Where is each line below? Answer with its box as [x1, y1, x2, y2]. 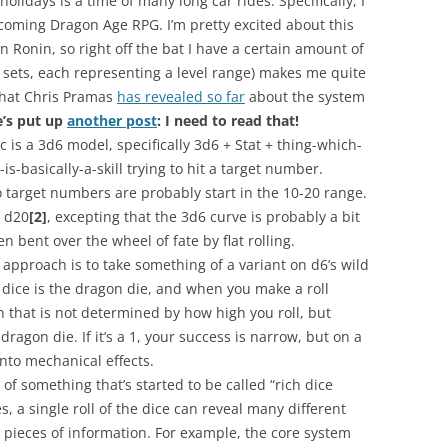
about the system [245, 87, 365, 106]
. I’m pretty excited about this [159, 15, 354, 34]
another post [67, 111, 157, 130]
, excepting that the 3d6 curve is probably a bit [47, 207, 360, 226]
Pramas [63, 87, 113, 106]
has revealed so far [117, 87, 245, 106]
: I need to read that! [157, 111, 299, 130]
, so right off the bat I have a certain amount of [52, 39, 364, 58]
